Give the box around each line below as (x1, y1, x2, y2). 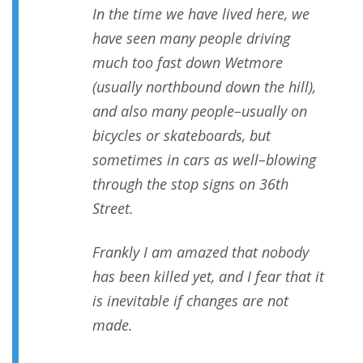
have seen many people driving (92, 28, 290, 49)
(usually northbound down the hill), (92, 77, 316, 97)
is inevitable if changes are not (92, 291, 288, 311)
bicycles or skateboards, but (92, 126, 271, 146)
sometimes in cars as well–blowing (92, 150, 316, 170)
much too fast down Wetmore (92, 53, 283, 73)
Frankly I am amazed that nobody (92, 242, 309, 263)
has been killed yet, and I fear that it (92, 267, 324, 287)
